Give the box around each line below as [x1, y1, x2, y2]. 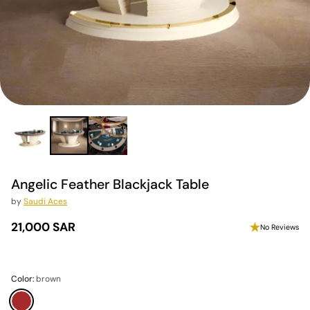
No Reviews [260, 222, 299, 232]
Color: [11, 273, 36, 284]
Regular [10, 227, 54, 242]
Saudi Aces [24, 196, 67, 207]
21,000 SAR [11, 219, 75, 235]
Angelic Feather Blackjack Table [11, 176, 209, 193]
